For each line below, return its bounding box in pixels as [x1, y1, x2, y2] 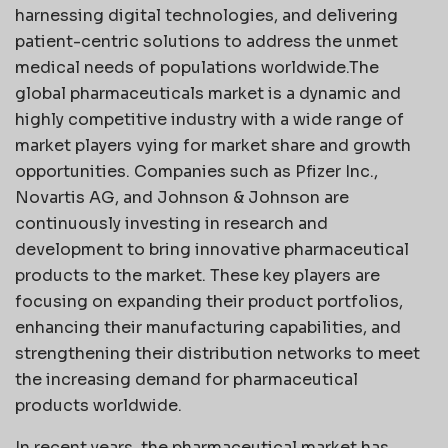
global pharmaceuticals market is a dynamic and [15, 82, 401, 104]
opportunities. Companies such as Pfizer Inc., [15, 160, 378, 182]
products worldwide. [15, 394, 182, 416]
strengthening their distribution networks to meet [15, 342, 420, 364]
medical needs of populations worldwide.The [15, 56, 379, 78]
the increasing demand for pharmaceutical [15, 368, 358, 390]
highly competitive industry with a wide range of [15, 108, 404, 130]
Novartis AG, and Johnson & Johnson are [15, 186, 349, 208]
